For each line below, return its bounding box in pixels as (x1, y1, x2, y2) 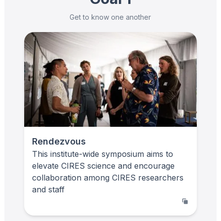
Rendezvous (32, 136, 86, 147)
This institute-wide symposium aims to (32, 148, 173, 159)
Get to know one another (70, 12, 151, 21)
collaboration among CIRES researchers (32, 172, 184, 183)
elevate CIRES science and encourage (32, 160, 175, 171)
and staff (32, 184, 65, 194)
